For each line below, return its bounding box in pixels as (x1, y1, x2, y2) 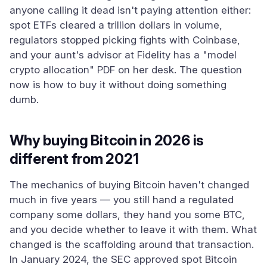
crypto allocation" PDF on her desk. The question (10, 64, 242, 76)
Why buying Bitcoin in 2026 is (10, 132, 204, 149)
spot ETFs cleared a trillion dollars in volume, (10, 19, 222, 31)
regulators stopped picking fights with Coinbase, (10, 34, 240, 46)
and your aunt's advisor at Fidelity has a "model (10, 49, 237, 61)
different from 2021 (10, 150, 139, 167)
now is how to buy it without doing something (10, 79, 226, 91)
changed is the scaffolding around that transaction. (10, 238, 254, 250)
